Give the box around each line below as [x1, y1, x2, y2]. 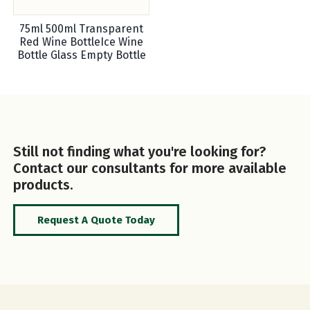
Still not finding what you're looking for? [13, 143, 266, 160]
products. [13, 176, 74, 193]
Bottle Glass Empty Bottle [17, 48, 146, 62]
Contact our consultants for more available [13, 159, 287, 176]
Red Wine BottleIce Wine [19, 35, 144, 48]
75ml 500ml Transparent [19, 21, 144, 35]
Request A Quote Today [37, 213, 156, 226]
